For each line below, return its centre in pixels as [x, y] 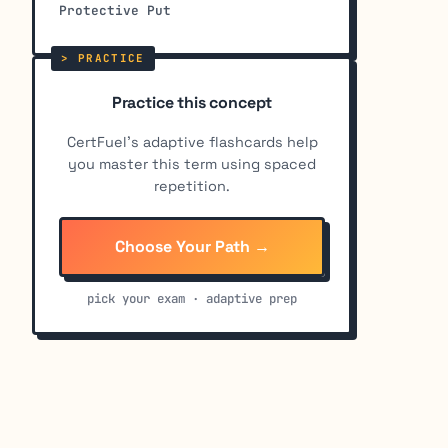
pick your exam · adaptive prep [192, 299]
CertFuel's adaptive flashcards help [192, 142]
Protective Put [115, 11]
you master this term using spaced [192, 164]
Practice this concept [192, 103]
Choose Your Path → [192, 247]
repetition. [192, 186]
